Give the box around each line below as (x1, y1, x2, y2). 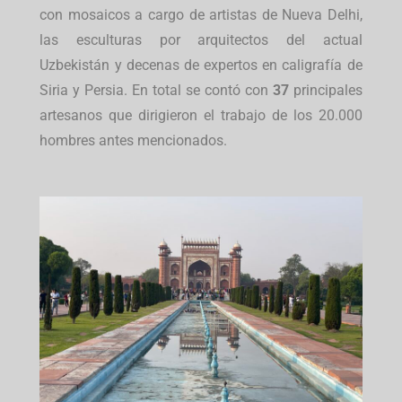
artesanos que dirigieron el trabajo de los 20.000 (39, 107, 363, 125)
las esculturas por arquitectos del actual (39, 31, 363, 49)
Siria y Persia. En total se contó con (39, 82, 273, 100)
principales (293, 82, 363, 100)
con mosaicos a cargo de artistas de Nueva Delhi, (39, 6, 363, 24)
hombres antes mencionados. (39, 132, 228, 150)
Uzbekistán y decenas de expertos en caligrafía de (39, 57, 363, 74)
